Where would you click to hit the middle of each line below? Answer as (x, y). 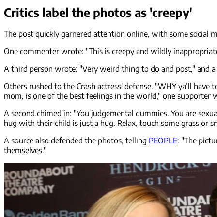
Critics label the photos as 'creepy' (98, 12)
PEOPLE (163, 140)
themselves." (25, 150)
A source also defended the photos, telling (76, 140)
